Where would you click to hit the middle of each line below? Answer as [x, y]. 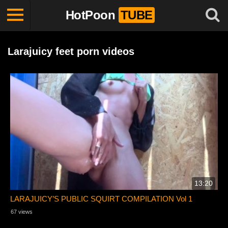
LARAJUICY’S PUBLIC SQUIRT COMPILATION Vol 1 [102, 199]
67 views [22, 212]
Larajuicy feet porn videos [71, 51]
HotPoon [90, 15]
